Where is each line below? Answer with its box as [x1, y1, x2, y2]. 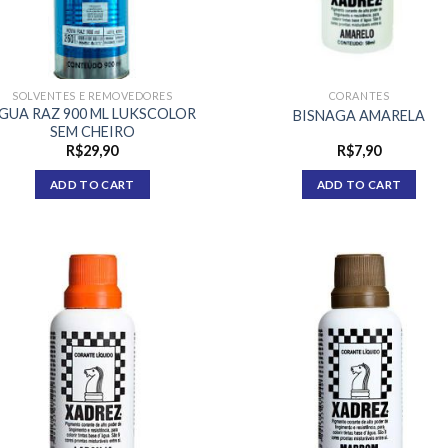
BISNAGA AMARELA [292, 106, 425, 124]
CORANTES [328, 89, 390, 103]
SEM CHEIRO [49, 123, 135, 140]
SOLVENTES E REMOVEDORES [12, 89, 173, 103]
